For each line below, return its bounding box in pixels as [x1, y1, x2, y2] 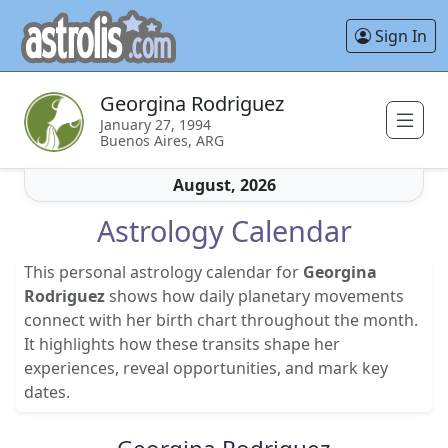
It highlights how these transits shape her [24, 333, 340, 355]
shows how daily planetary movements [105, 285, 404, 307]
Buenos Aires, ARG [100, 131, 224, 150]
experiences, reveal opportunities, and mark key [24, 357, 388, 379]
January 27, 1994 [100, 115, 211, 134]
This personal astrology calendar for [24, 261, 303, 283]
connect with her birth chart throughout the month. [24, 309, 418, 331]
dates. [24, 381, 70, 403]
